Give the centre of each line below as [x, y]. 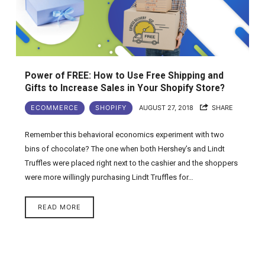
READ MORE [60, 207]
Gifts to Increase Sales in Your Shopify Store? [125, 88]
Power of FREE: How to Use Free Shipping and [125, 76]
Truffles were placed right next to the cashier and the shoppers [132, 163]
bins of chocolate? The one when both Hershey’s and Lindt [125, 149]
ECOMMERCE [55, 108]
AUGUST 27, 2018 [167, 108]
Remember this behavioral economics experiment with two [125, 135]
